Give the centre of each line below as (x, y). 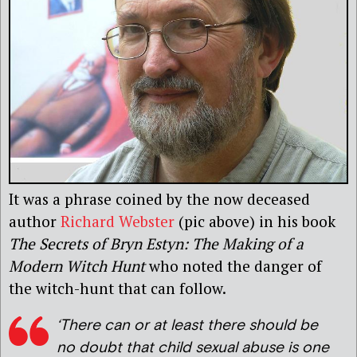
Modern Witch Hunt (79, 265)
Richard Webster (118, 221)
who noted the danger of (235, 265)
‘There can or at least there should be (187, 325)
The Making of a (248, 243)
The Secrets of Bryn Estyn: (100, 243)
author (35, 221)
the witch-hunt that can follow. (118, 288)
